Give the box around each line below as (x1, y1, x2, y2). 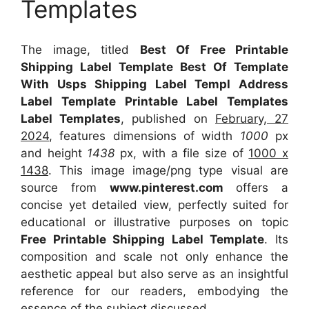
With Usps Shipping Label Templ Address (21, 77, 288, 91)
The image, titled (21, 42, 140, 57)
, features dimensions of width (49, 128, 240, 143)
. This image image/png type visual (48, 163, 270, 177)
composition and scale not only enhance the (21, 249, 288, 263)
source (21, 180, 58, 195)
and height (21, 146, 88, 160)
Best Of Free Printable (139, 42, 288, 57)
